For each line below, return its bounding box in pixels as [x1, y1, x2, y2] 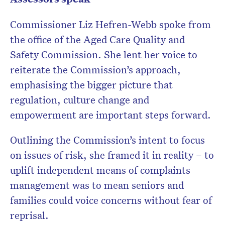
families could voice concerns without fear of [10, 193, 212, 207]
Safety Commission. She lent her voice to [10, 48, 197, 61]
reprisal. [10, 208, 49, 222]
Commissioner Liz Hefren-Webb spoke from [10, 18, 211, 31]
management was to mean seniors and [10, 178, 184, 192]
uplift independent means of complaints [10, 163, 190, 177]
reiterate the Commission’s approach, [10, 63, 181, 76]
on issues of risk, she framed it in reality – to [10, 148, 214, 162]
